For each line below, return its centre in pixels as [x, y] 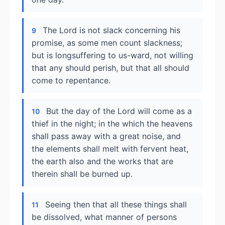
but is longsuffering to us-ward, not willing [113, 55]
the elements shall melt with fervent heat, [110, 149]
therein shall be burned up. [82, 174]
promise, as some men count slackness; [107, 43]
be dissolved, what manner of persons [104, 217]
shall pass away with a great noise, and [106, 136]
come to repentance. [71, 80]
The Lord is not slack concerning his [111, 30]
